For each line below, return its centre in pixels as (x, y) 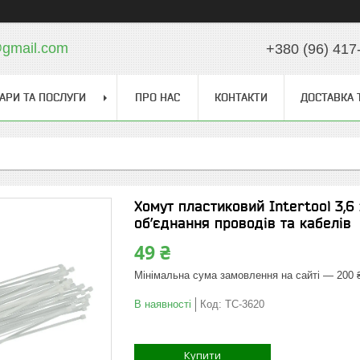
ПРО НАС (157, 97)
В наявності (163, 304)
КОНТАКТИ (241, 97)
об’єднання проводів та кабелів (243, 223)
